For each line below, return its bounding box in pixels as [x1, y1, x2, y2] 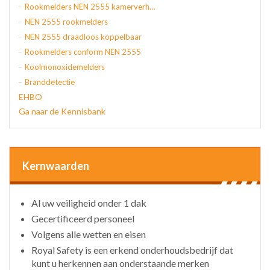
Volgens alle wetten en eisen [31, 228, 146, 240]
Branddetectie [25, 77, 75, 87]
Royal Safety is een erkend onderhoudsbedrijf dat [31, 244, 233, 256]
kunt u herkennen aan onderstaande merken [31, 257, 209, 269]
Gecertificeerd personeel [31, 213, 134, 224]
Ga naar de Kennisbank [19, 106, 105, 116]
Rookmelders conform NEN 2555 [25, 47, 141, 57]
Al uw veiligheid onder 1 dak [31, 197, 146, 209]
